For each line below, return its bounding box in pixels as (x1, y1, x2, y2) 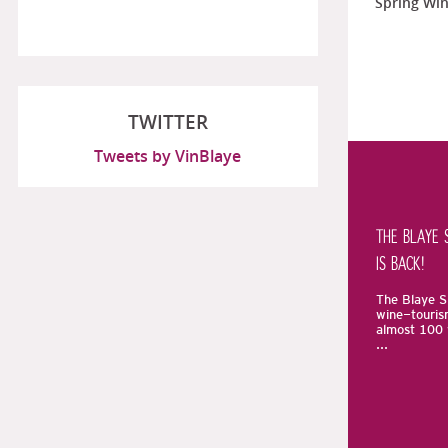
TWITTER (128, 108, 208, 135)
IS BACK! (375, 255, 424, 275)
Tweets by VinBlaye (94, 144, 242, 167)
